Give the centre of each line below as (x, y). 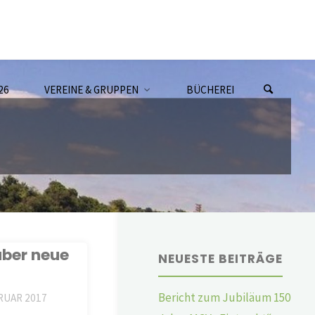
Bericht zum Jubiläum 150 (225, 297)
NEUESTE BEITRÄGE (221, 258)
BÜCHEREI (210, 90)
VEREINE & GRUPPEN (92, 90)
